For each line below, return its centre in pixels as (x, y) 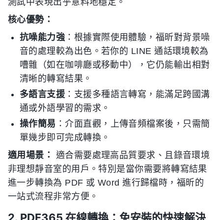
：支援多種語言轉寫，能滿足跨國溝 (137, 95)
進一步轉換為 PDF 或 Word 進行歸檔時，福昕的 (106, 183)
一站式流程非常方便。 (53, 197)
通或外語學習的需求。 (65, 108)
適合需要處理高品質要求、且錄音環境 (132, 155)
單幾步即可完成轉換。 (65, 138)
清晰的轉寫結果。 (56, 79)
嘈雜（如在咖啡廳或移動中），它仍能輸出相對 (115, 65)
